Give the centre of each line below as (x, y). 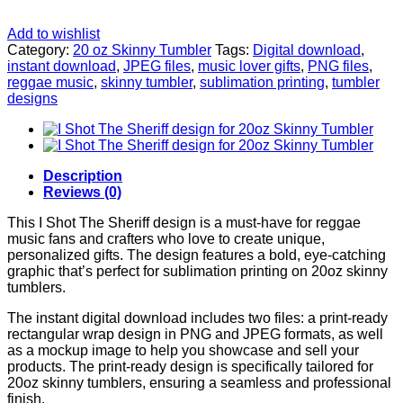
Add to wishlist (54, 33)
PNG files (338, 66)
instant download (62, 66)
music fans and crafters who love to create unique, (166, 238)
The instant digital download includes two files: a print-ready (197, 318)
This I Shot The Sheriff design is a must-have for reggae (184, 222)
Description (83, 175)
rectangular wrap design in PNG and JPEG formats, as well (195, 334)
